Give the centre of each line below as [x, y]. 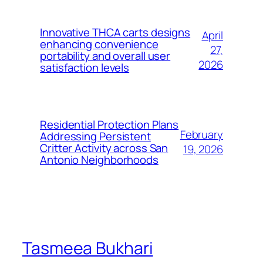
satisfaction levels [85, 68]
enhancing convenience [99, 44]
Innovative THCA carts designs [115, 33]
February [201, 135]
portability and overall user [105, 56]
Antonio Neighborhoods [99, 160]
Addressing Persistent [95, 136]
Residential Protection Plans [109, 125]
